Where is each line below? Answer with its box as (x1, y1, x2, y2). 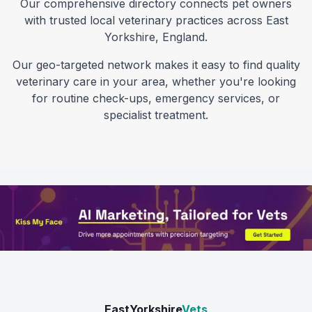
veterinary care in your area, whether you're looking (16, 75, 296, 88)
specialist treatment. (104, 108, 208, 122)
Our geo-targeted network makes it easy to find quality (12, 58, 300, 72)
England (162, 30, 205, 44)
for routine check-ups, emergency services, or (32, 91, 280, 105)
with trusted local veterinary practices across (24, 13, 266, 27)
